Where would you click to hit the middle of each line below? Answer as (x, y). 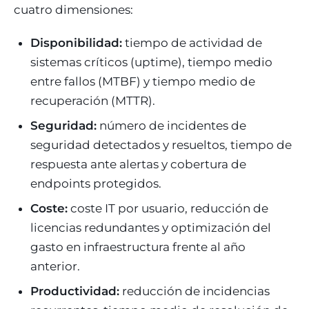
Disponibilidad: (76, 42)
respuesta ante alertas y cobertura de (138, 164)
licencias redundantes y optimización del (151, 227)
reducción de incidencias (195, 291)
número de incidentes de (171, 125)
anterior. (55, 266)
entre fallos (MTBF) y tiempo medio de (143, 81)
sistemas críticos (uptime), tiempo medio (151, 62)
